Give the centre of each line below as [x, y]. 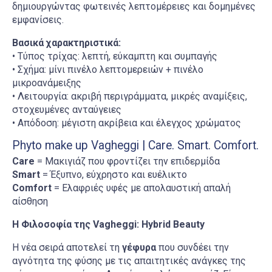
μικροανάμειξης [47, 83]
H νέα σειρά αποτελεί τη [67, 248]
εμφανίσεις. [38, 19]
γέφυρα [139, 248]
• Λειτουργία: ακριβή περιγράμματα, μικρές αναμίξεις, [130, 96]
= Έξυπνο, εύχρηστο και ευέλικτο [114, 175]
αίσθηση [30, 202]
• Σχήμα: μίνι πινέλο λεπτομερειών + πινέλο [108, 69]
